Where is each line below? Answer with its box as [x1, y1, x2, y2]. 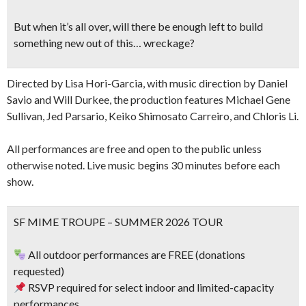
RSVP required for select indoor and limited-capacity [26, 281, 275, 294]
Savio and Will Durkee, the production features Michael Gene [7, 93, 290, 106]
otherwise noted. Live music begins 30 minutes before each [7, 158, 280, 171]
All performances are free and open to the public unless [7, 142, 262, 155]
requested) [14, 264, 64, 277]
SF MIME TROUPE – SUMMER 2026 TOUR [14, 215, 223, 228]
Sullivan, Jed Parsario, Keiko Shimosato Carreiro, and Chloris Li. [7, 109, 298, 122]
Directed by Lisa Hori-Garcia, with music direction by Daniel [7, 76, 288, 89]
